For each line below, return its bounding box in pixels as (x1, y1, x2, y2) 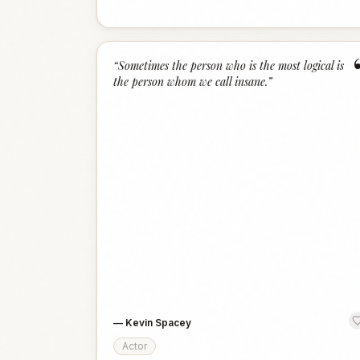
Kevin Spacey (125, 317, 191, 329)
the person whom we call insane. (113, 74, 268, 89)
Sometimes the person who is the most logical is (118, 58, 344, 73)
